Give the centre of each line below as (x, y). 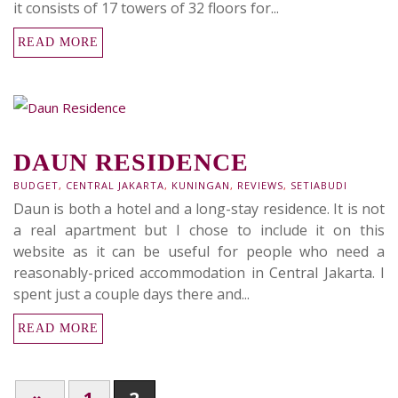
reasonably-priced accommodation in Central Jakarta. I (199, 273)
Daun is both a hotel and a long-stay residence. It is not (199, 209)
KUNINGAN (201, 185)
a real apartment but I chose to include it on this (199, 230)
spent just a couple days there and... (131, 294)
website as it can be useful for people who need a (199, 251)
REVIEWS (260, 185)
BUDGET (36, 185)
